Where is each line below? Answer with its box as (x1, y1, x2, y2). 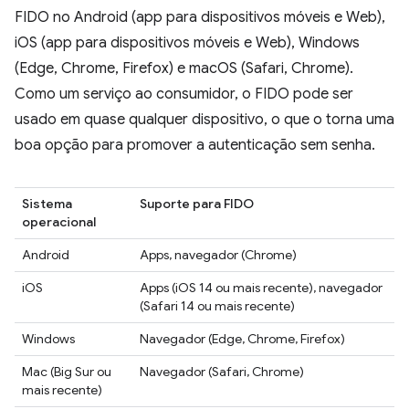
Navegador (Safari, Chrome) (140, 362, 304, 380)
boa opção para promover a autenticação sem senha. (15, 135, 375, 154)
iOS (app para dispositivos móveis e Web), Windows (15, 33, 360, 52)
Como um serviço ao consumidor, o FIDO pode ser (15, 84, 353, 103)
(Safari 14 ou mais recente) (140, 297, 295, 314)
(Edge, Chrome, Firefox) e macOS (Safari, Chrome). (15, 58, 353, 78)
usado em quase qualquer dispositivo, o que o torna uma (15, 110, 394, 129)
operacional (22, 213, 96, 230)
